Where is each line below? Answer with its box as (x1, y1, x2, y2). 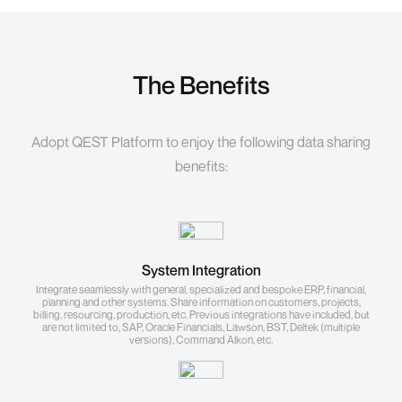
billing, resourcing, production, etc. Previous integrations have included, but (32, 308, 370, 322)
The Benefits (132, 70, 270, 100)
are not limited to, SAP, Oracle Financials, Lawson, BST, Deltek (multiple (42, 320, 360, 335)
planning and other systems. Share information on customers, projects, (41, 295, 361, 310)
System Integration (141, 261, 261, 280)
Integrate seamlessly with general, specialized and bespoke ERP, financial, (36, 283, 366, 297)
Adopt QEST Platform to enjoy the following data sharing (31, 133, 371, 152)
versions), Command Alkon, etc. (129, 333, 273, 347)
